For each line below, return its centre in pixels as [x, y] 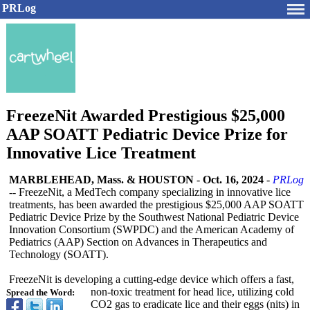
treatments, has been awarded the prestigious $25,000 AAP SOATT [156, 204]
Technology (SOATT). [59, 254]
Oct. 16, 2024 [233, 180]
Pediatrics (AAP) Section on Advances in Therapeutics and [138, 242]
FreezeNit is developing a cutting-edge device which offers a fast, [152, 279]
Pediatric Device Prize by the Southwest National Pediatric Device [154, 217]
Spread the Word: [40, 293]
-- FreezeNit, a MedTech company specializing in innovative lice [150, 192]
